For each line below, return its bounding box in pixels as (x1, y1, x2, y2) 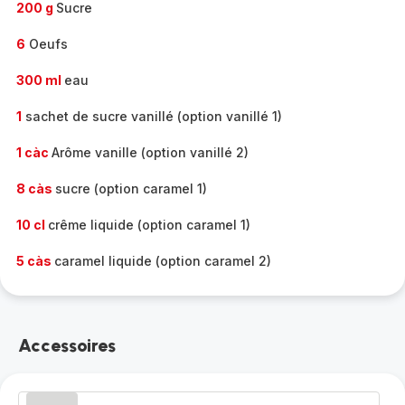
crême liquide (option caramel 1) (48, 217, 250, 232)
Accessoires (18, 334, 116, 356)
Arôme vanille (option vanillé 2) (52, 145, 249, 160)
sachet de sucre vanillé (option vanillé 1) (22, 108, 282, 124)
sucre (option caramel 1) (55, 181, 207, 196)
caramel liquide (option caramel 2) (54, 253, 271, 268)
